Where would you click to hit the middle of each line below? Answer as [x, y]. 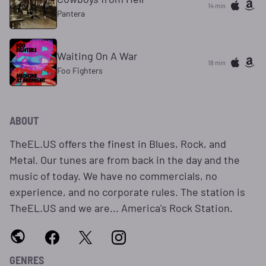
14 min [217, 5]
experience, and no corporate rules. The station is [127, 192]
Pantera [71, 13]
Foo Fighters [80, 70]
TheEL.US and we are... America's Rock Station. [121, 208]
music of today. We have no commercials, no [113, 176]
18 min [217, 62]
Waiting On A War [97, 56]
